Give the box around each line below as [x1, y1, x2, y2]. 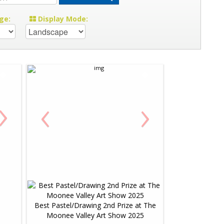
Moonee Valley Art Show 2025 [46, 210, 144, 220]
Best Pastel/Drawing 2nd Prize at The [34, 200, 156, 210]
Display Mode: [36, 14, 88, 23]
